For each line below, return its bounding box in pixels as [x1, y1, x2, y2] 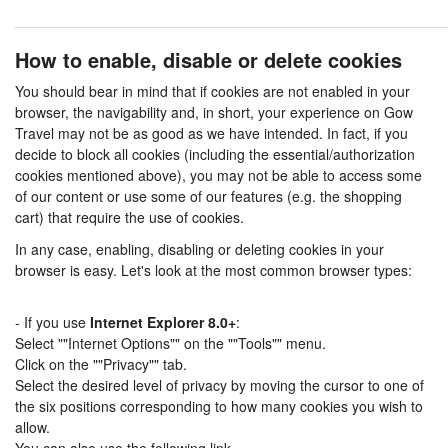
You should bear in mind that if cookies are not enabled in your [15, 81, 410, 101]
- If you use [15, 312, 90, 332]
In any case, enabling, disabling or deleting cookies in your [15, 238, 384, 259]
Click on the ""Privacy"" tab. [15, 354, 187, 374]
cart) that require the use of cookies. [15, 207, 244, 227]
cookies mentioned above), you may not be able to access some [15, 165, 422, 185]
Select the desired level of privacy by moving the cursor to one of [15, 375, 424, 395]
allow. [15, 417, 50, 437]
